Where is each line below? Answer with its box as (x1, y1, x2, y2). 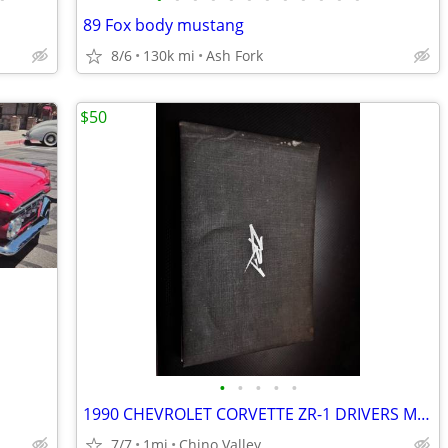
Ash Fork (206, 46, 263, 65)
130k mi (143, 46, 195, 65)
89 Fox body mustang (83, 14, 244, 36)
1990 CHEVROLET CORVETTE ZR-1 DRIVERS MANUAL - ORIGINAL (417, 403, 430, 425)
